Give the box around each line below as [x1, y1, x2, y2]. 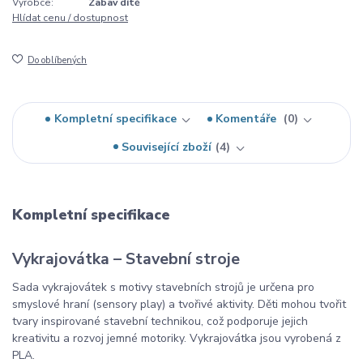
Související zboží [122, 139, 212, 155]
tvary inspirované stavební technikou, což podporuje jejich [12, 313, 308, 329]
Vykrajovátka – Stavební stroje [12, 248, 240, 271]
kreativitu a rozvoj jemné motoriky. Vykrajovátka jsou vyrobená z [12, 330, 341, 346]
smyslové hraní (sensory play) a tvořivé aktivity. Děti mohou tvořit [12, 296, 346, 312]
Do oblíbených [28, 54, 88, 67]
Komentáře [216, 111, 280, 127]
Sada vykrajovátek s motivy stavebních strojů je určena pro [12, 279, 314, 295]
